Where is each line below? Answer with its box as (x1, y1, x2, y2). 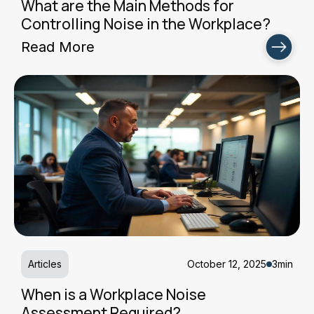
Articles (28, 258, 62, 270)
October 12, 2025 (187, 258, 266, 270)
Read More (21, 39, 95, 55)
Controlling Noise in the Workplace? (21, 14, 271, 34)
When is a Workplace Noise (21, 285, 206, 304)
